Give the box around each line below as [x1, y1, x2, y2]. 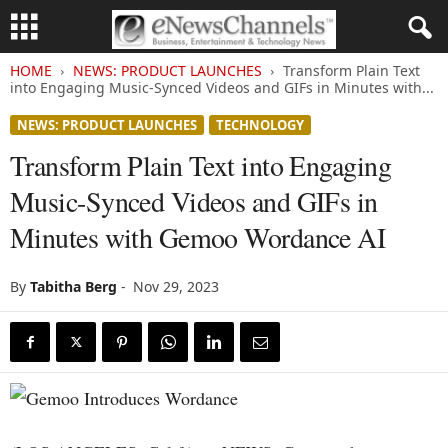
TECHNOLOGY [216, 116, 304, 134]
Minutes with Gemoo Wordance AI [10, 218, 386, 256]
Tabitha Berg [30, 277, 117, 296]
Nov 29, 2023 [133, 277, 219, 296]
